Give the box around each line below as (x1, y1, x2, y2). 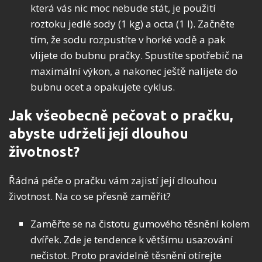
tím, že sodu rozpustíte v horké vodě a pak (30, 33, 225, 47)
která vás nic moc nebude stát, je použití (30, 1, 216, 15)
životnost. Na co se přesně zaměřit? (9, 189, 171, 204)
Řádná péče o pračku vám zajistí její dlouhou (9, 174, 217, 188)
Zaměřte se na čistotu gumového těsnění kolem (30, 217, 250, 231)
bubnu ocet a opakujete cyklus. (30, 80, 175, 94)
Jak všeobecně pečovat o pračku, (9, 108, 233, 124)
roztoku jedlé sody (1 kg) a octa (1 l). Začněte (30, 17, 235, 31)
